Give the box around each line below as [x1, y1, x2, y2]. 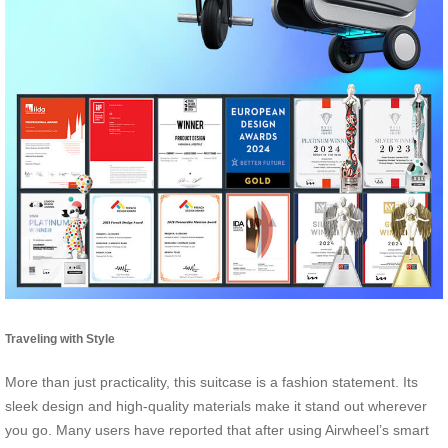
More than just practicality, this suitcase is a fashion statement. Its [5, 374, 418, 391]
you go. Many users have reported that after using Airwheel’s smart [5, 422, 429, 439]
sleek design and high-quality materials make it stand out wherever [5, 398, 427, 415]
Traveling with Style [5, 331, 115, 345]
